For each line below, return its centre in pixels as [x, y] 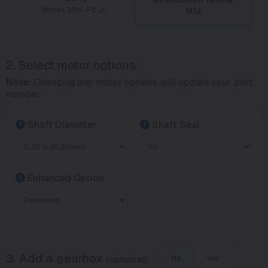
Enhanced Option [65, 178]
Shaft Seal [174, 124]
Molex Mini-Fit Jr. [75, 9]
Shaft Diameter [61, 124]
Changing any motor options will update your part [142, 82]
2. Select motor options [71, 65]
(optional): [127, 259]
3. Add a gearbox [56, 258]
